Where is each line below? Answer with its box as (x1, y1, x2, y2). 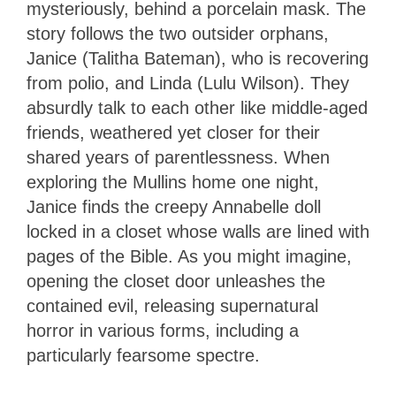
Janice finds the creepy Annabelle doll (27, 197, 321, 217)
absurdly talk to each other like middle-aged (27, 98, 368, 118)
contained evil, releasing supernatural (27, 296, 318, 316)
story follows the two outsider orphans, (27, 24, 329, 44)
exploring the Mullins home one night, (27, 172, 319, 193)
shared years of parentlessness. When (27, 148, 330, 168)
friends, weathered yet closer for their (27, 123, 320, 143)
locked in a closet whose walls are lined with (27, 222, 369, 242)
